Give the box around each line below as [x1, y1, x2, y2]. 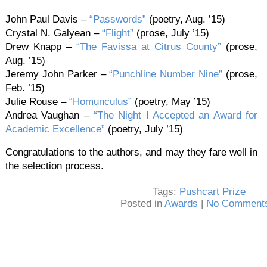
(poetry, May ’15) [132, 95, 210, 107]
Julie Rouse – [5, 95, 69, 107]
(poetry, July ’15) [105, 123, 183, 135]
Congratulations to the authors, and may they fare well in [5, 147, 257, 159]
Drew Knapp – [5, 41, 76, 52]
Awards [164, 198, 198, 210]
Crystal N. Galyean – [5, 27, 102, 39]
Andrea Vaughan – [5, 109, 94, 121]
